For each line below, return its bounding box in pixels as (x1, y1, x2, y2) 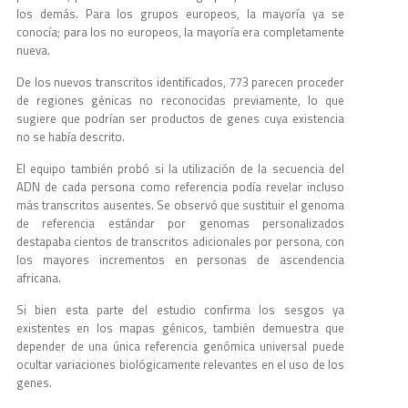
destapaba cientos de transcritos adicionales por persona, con (16, 232, 344, 251)
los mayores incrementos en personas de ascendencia (16, 250, 344, 270)
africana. (16, 269, 61, 288)
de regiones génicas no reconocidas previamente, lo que (16, 91, 344, 110)
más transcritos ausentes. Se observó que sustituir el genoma (16, 196, 344, 215)
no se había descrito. (16, 127, 125, 147)
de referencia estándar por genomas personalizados (16, 214, 344, 233)
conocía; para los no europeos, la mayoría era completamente (16, 23, 344, 42)
